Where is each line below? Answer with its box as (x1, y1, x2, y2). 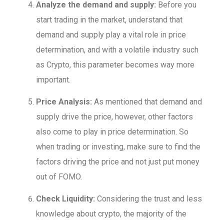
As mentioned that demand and (92, 97, 202, 107)
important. (36, 75, 71, 85)
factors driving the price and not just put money (36, 157, 200, 167)
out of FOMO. (36, 172, 82, 182)
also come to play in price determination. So (36, 127, 189, 137)
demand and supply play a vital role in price (36, 30, 186, 40)
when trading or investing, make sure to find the (36, 142, 201, 152)
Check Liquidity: (36, 194, 95, 204)
